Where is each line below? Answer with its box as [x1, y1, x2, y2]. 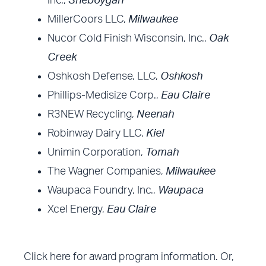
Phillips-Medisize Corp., [47, 90, 161, 102]
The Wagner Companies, [47, 166, 166, 178]
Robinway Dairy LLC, [47, 128, 147, 140]
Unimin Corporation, [47, 147, 144, 159]
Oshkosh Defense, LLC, [47, 71, 161, 83]
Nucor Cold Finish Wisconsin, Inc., [47, 33, 210, 45]
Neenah [137, 109, 175, 121]
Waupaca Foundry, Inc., [47, 185, 159, 197]
